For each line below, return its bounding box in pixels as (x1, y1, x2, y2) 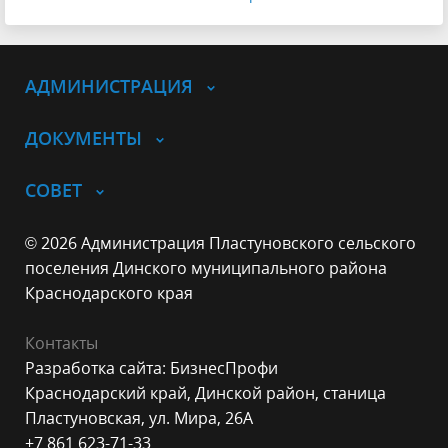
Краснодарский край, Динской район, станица (25, 382, 386, 405)
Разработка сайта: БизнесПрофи (25, 357, 278, 380)
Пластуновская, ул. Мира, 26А (25, 407, 253, 430)
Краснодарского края (25, 282, 193, 305)
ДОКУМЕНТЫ (25, 126, 142, 151)
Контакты (25, 332, 98, 355)
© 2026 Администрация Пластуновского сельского (25, 232, 416, 255)
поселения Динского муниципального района (25, 257, 387, 280)
